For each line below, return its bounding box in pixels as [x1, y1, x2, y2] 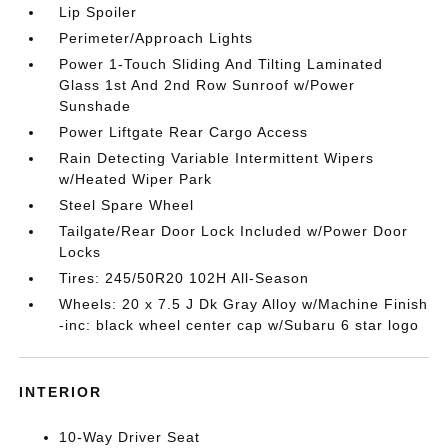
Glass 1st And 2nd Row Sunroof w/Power [59, 77, 356, 93]
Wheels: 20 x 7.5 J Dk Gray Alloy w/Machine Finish [59, 296, 429, 312]
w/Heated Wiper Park [59, 171, 213, 187]
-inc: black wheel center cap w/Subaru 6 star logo [59, 317, 420, 333]
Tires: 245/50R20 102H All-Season [59, 270, 310, 286]
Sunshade [59, 98, 132, 114]
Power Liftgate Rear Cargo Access [59, 124, 309, 140]
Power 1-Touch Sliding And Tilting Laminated [59, 56, 384, 72]
